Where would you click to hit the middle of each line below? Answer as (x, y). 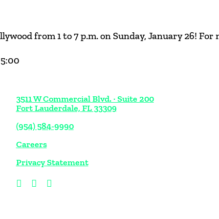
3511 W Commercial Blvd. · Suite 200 (85, 99)
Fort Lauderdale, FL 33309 (66, 108)
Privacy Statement (52, 162)
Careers (31, 144)
